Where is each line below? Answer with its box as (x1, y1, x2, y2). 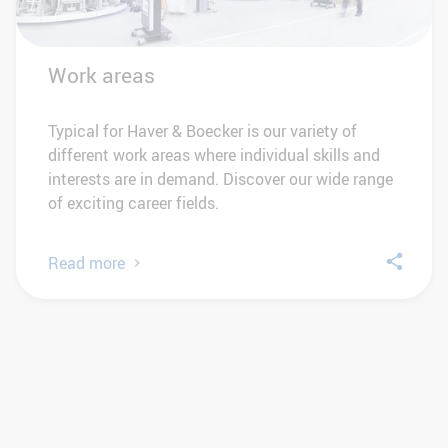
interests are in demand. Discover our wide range (48, 168, 393, 191)
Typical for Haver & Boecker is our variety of (48, 120, 357, 143)
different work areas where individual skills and (48, 144, 380, 167)
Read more (48, 251, 125, 274)
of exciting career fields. (48, 192, 219, 215)
